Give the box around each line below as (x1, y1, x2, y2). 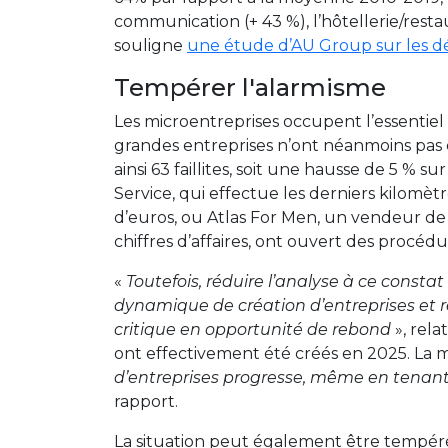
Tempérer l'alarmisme (114, 73, 386, 102)
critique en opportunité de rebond (114, 320, 391, 339)
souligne (114, 36, 187, 55)
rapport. (114, 392, 178, 411)
